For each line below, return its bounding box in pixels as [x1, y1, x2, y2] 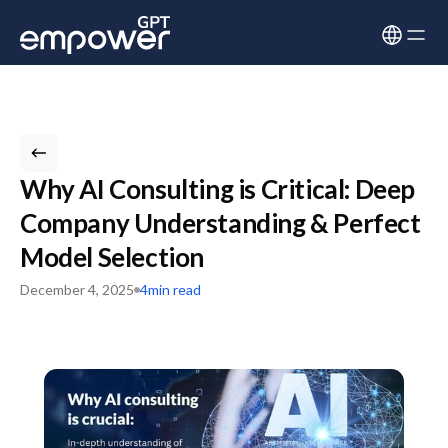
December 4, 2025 [20, 281, 134, 298]
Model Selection [20, 241, 205, 273]
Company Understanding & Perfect [20, 207, 421, 239]
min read [148, 281, 201, 298]
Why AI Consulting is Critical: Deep [20, 173, 416, 205]
